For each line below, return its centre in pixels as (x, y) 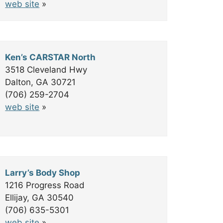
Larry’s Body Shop (43, 173)
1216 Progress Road (45, 185)
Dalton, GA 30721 (41, 82)
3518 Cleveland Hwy (46, 70)
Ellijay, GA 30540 (40, 198)
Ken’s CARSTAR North (51, 57)
